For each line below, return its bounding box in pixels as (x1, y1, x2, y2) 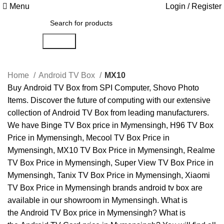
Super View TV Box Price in (114, 158, 213, 167)
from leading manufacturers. (108, 108, 209, 117)
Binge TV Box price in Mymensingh (41, 121, 166, 129)
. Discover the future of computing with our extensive (26, 96, 210, 104)
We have (7, 121, 41, 129)
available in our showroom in (7, 196, 111, 204)
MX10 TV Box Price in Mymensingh (57, 146, 183, 154)
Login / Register (165, 2, 221, 10)
